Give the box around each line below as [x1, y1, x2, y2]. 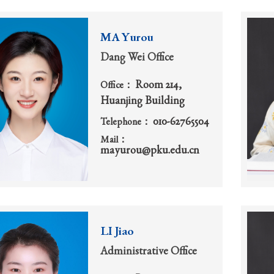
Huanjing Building [100, 96, 185, 108]
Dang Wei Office [100, 53, 174, 64]
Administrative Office [100, 246, 197, 258]
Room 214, [135, 80, 182, 92]
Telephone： [100, 118, 153, 128]
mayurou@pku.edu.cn [100, 146, 199, 157]
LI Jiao [100, 226, 134, 239]
